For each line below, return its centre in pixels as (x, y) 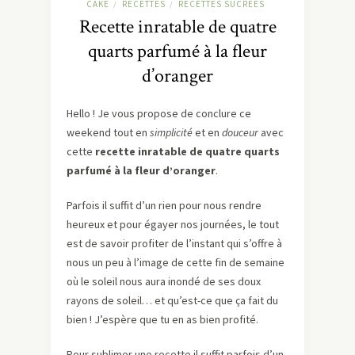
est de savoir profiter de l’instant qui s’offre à (174, 244)
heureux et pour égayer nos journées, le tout (173, 225)
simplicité (171, 133)
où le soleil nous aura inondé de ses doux (164, 282)
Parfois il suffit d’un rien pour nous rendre (164, 206)
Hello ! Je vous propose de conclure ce (159, 114)
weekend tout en (108, 133)
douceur (240, 133)
